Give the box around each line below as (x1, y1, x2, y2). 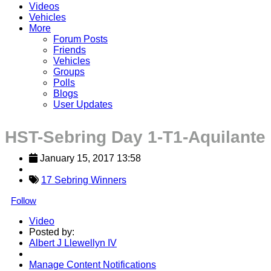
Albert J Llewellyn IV (29, 237, 117, 248)
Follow (11, 195, 36, 206)
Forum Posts (53, 33, 108, 44)
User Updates (53, 99, 113, 109)
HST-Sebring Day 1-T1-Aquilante (5, 127, 266, 146)
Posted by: (29, 226, 74, 237)
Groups (53, 66, 85, 77)
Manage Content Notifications (29, 259, 156, 270)
